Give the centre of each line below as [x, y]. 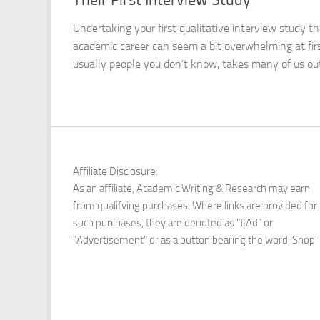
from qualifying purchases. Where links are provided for [195, 205]
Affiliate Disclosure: [115, 171]
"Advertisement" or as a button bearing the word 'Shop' [195, 240]
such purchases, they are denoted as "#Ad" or [173, 222]
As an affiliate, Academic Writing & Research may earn [191, 188]
